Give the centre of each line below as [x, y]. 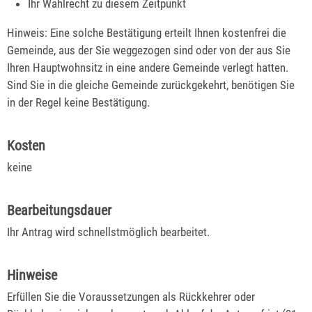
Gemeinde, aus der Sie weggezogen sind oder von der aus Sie [149, 50]
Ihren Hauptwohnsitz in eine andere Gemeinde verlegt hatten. [148, 68]
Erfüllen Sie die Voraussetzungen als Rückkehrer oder [131, 297]
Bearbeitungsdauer [59, 211]
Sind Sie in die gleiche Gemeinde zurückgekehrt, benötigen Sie [151, 85]
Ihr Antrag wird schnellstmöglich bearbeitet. [108, 232]
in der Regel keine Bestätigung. [78, 103]
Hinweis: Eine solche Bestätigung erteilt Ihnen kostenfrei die [147, 33]
